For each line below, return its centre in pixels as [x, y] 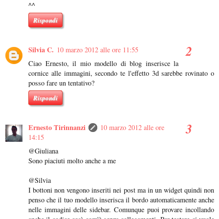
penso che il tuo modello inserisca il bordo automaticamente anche [121, 199]
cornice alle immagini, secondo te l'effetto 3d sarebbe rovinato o [121, 73]
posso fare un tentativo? [61, 83]
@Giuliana [43, 151]
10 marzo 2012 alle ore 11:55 [98, 50]
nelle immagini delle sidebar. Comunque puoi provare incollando [121, 209]
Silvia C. [41, 50]
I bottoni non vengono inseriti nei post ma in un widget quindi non [121, 190]
